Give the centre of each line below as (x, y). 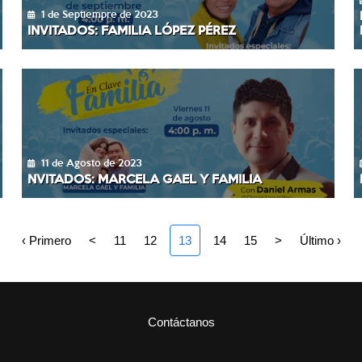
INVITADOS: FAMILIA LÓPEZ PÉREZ (132, 29)
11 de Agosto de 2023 (91, 162)
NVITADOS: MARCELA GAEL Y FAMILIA (145, 178)
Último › (320, 240)
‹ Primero (46, 240)
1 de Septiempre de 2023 (99, 13)
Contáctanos (181, 322)
